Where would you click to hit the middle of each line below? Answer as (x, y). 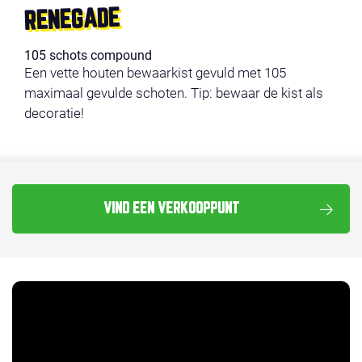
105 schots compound (88, 55)
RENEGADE (72, 21)
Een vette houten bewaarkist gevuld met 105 (155, 72)
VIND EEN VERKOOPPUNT (171, 209)
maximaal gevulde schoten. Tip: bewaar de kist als (174, 93)
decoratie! (54, 113)
